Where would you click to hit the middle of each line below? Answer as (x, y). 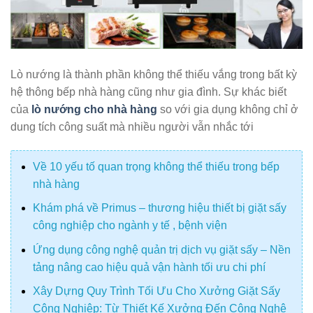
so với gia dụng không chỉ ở (228, 109)
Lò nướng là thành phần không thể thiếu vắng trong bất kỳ (154, 74)
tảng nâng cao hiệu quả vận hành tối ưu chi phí (149, 267)
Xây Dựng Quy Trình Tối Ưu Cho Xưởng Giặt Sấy (156, 291)
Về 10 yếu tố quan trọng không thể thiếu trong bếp (156, 166)
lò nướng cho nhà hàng (94, 109)
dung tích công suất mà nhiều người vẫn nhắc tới (132, 126)
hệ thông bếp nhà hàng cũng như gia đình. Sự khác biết (148, 92)
